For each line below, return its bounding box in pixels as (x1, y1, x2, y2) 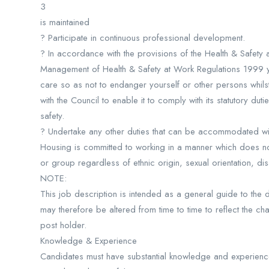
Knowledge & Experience (40, 234, 137, 247)
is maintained (40, 16, 89, 29)
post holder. (40, 219, 86, 232)
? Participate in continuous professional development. (40, 31, 245, 44)
